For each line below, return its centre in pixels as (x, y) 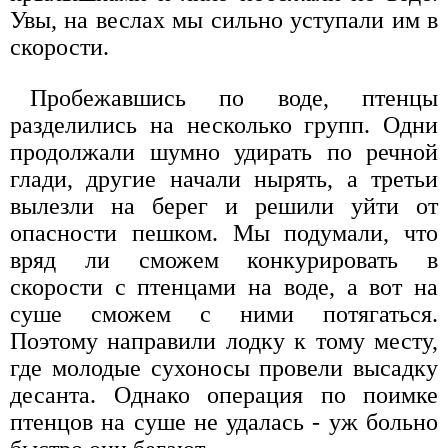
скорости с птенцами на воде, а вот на (224, 287)
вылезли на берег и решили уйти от (224, 206)
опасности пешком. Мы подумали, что (224, 233)
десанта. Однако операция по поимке (224, 395)
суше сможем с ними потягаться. (224, 314)
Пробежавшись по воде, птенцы (234, 98)
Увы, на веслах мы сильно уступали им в (224, 20)
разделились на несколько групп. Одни (224, 125)
